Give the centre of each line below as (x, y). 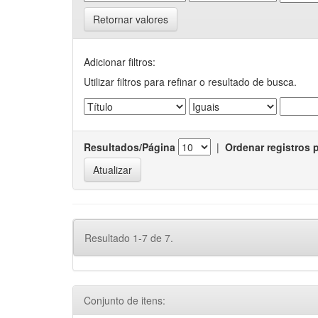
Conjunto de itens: (125, 300)
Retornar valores (131, 19)
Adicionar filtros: (120, 62)
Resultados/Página (130, 147)
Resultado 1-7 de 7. (129, 238)
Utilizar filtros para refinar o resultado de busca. (190, 82)
